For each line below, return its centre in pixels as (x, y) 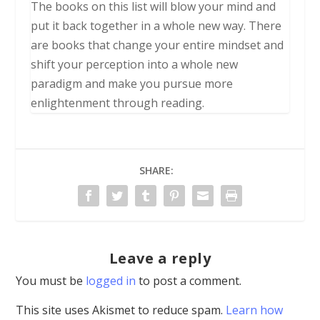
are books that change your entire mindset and (157, 45)
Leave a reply (160, 259)
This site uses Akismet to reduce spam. (121, 310)
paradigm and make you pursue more (131, 84)
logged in (111, 281)
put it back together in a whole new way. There (156, 26)
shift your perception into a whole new (134, 65)
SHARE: (156, 171)
